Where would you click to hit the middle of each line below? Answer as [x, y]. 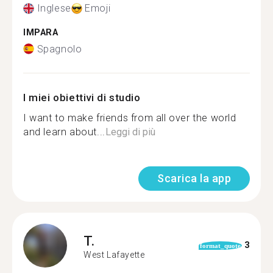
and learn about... [64, 132]
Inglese [54, 8]
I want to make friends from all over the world [130, 118]
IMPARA [41, 33]
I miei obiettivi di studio [82, 97]
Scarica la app [194, 178]
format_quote [220, 245]
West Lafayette [114, 255]
